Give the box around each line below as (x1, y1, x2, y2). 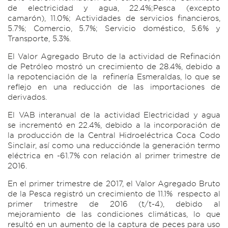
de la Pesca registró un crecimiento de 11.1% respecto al (8, 189, 220, 199)
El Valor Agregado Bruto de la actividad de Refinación (8, 51, 220, 62)
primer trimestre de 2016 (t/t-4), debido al (8, 199, 220, 209)
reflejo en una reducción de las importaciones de (8, 82, 220, 92)
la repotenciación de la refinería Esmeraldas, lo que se (8, 72, 220, 82)
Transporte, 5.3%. (8, 34, 71, 44)
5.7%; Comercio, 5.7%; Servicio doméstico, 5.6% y (8, 23, 220, 34)
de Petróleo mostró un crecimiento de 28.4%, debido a (8, 62, 220, 72)
